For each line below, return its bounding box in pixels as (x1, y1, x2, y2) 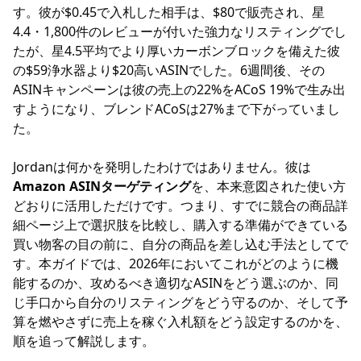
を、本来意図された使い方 (191, 177, 346, 195)
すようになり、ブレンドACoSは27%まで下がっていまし (13, 100, 340, 118)
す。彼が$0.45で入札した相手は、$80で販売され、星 (13, 3, 325, 21)
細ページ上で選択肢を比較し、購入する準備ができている (13, 216, 348, 234)
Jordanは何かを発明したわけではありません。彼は (13, 158, 311, 176)
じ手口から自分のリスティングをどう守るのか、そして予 (13, 293, 348, 311)
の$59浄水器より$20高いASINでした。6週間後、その (13, 61, 325, 79)
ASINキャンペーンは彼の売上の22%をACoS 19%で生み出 (13, 81, 346, 98)
